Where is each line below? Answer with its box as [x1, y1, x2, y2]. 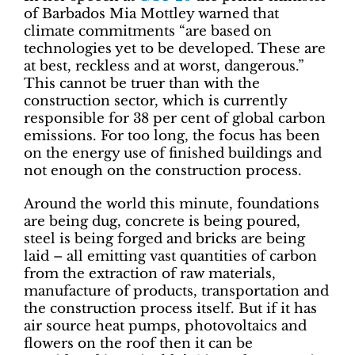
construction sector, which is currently [24, 93, 287, 110]
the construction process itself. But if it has [24, 300, 317, 318]
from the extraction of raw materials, [24, 265, 276, 283]
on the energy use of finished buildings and [24, 145, 322, 162]
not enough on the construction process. [24, 162, 302, 180]
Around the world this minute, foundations [24, 196, 319, 213]
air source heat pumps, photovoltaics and [24, 318, 307, 335]
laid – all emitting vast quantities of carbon [24, 248, 317, 265]
